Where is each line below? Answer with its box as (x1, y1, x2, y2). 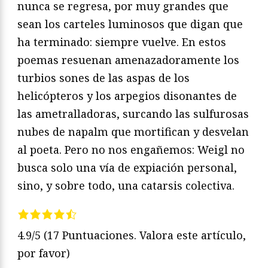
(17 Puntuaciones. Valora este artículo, (44, 227, 246, 242)
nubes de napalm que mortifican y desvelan (17, 124, 249, 139)
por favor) (17, 245, 70, 260)
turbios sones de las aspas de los (17, 71, 190, 86)
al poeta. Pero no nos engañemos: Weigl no (17, 142, 245, 157)
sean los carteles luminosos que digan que (17, 17, 243, 32)
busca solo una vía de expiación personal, (17, 160, 237, 175)
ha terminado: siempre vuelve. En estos (17, 35, 226, 50)
